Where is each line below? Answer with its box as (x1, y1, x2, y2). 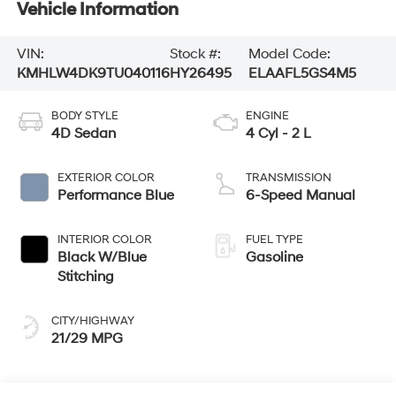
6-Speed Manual (246, 186, 355, 204)
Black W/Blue (57, 247, 147, 266)
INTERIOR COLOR (57, 232, 152, 247)
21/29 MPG (50, 329, 123, 347)
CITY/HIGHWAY (50, 313, 134, 328)
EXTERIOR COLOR (57, 170, 155, 185)
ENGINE (246, 108, 289, 123)
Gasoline (246, 247, 303, 266)
